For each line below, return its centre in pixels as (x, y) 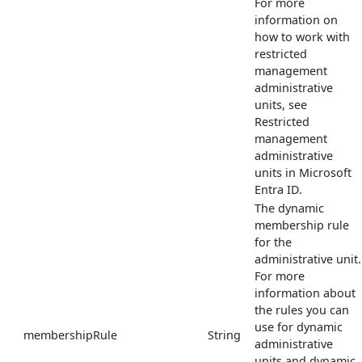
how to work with (302, 36)
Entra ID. (278, 189)
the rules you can (302, 309)
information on (296, 19)
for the (273, 242)
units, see (281, 104)
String (224, 335)
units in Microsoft (303, 172)
